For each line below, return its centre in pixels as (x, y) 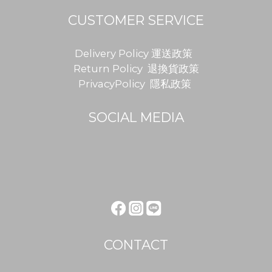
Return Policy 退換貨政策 (136, 68)
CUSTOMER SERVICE (136, 20)
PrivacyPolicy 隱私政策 (135, 83)
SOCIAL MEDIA (136, 117)
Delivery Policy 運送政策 (135, 53)
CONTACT (136, 244)
